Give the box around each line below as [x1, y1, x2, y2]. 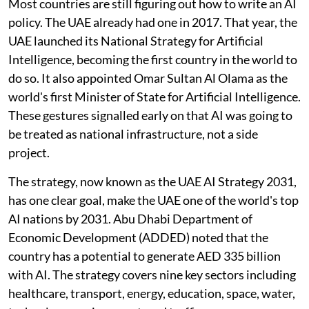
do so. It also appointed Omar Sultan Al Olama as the [8, 70, 288, 86]
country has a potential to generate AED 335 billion [8, 248, 281, 263]
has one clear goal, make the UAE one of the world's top [8, 192, 299, 208]
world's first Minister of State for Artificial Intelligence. [8, 88, 301, 104]
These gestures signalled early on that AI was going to [8, 107, 292, 123]
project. [8, 144, 50, 160]
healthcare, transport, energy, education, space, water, [8, 285, 295, 301]
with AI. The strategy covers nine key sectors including [8, 266, 296, 282]
